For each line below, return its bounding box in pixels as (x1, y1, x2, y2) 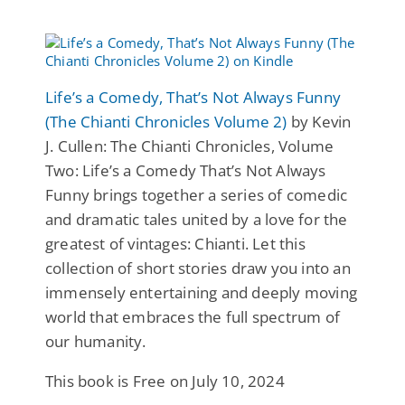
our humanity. (45, 330, 146, 352)
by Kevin (287, 110, 352, 132)
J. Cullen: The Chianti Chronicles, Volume (45, 135, 334, 156)
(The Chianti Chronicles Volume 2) (45, 110, 287, 132)
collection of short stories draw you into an (45, 257, 351, 278)
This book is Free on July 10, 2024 (45, 370, 285, 391)
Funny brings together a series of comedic (45, 184, 348, 205)
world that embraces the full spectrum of (45, 306, 341, 327)
